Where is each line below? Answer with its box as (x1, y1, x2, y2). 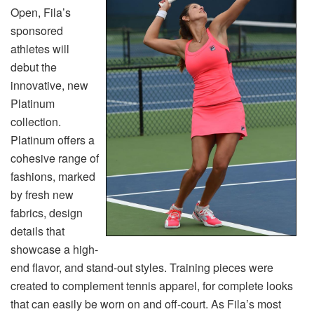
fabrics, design (11, 205, 83, 221)
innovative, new (11, 77, 88, 94)
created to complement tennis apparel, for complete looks (11, 278, 293, 294)
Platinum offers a (11, 132, 95, 149)
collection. (11, 114, 61, 130)
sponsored (11, 22, 63, 39)
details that (11, 223, 64, 240)
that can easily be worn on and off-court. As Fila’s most (11, 296, 281, 313)
